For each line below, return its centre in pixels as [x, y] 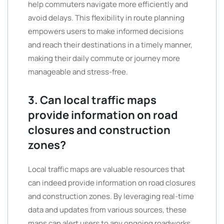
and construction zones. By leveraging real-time [111, 196]
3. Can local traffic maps [92, 100]
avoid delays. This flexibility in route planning [106, 18]
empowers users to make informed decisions [106, 31]
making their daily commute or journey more [104, 58]
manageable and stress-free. [78, 72]
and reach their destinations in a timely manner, [110, 45]
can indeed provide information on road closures [112, 183]
